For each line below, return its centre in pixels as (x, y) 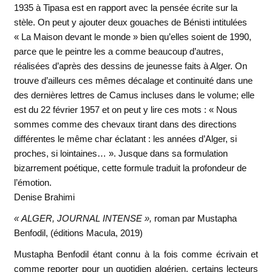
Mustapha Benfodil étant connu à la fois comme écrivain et (136, 254)
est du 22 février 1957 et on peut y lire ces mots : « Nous (125, 109)
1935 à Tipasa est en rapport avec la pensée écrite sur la (125, 7)
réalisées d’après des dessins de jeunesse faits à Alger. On (130, 66)
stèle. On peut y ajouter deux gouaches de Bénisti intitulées (130, 22)
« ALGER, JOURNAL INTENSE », (83, 218)
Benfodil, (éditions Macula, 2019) (78, 233)
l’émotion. (32, 182)
